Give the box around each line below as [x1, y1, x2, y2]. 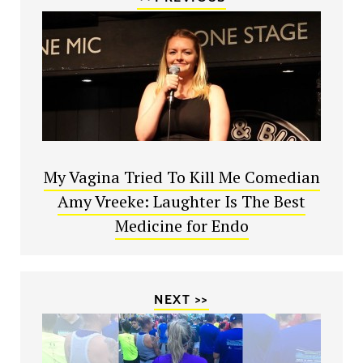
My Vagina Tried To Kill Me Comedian [43, 166, 320, 189]
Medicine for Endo [114, 215, 249, 237]
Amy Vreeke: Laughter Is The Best [58, 190, 305, 213]
